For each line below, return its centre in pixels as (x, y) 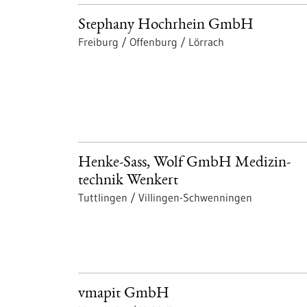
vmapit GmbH (124, 294)
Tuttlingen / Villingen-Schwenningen (165, 197)
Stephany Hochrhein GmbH (166, 25)
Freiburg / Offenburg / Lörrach (151, 41)
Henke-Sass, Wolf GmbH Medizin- (184, 163)
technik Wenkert (128, 181)
